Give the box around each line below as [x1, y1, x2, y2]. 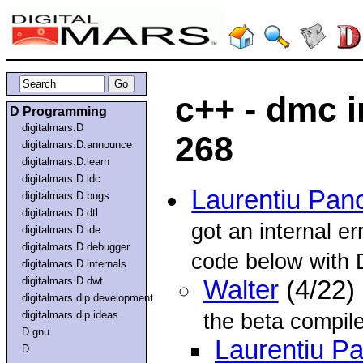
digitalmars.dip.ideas [22, 308, 119, 321]
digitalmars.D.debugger [22, 240, 130, 253]
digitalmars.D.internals [22, 257, 127, 270]
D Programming [10, 104, 107, 118]
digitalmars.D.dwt [22, 274, 104, 287]
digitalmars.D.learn [22, 155, 110, 168]
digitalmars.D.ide [22, 223, 101, 236]
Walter [203, 275, 279, 305]
